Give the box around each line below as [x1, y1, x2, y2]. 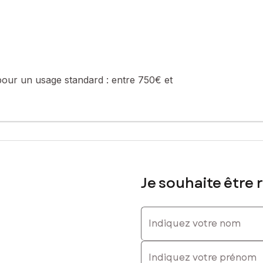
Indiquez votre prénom [140, 240, 242, 252]
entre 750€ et [112, 73, 173, 86]
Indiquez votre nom [140, 205, 227, 218]
